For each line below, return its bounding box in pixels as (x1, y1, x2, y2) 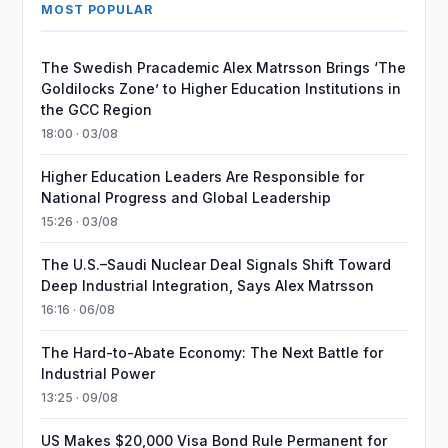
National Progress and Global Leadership (41, 189, 332, 206)
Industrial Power (41, 365, 156, 382)
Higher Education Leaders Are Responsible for (41, 168, 365, 185)
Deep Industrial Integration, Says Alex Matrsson (41, 277, 375, 294)
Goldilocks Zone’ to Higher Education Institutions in (41, 80, 402, 97)
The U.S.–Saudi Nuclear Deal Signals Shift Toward (41, 256, 392, 273)
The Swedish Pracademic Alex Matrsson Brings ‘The (41, 59, 407, 76)
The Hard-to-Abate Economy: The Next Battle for (41, 344, 384, 361)
